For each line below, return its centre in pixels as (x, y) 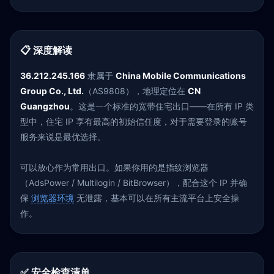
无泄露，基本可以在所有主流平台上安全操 (157, 198)
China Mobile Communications (181, 76)
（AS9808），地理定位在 (136, 91)
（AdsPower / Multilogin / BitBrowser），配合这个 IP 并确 (134, 183)
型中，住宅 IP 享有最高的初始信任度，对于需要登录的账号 (134, 121)
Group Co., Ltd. (52, 91)
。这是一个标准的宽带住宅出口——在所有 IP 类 (162, 106)
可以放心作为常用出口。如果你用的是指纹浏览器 (114, 167)
